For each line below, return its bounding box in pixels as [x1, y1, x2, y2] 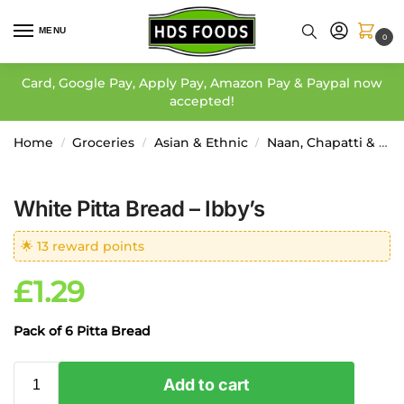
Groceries [72, 134, 135, 150]
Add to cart [163, 374, 250, 394]
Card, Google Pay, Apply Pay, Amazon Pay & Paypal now [22, 76, 382, 90]
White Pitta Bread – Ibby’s [14, 196, 264, 222]
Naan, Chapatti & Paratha [266, 134, 379, 150]
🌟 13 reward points [21, 238, 144, 254]
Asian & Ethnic [153, 134, 248, 150]
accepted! [170, 94, 234, 108]
